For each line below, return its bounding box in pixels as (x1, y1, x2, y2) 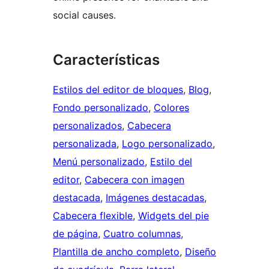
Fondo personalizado (53, 101, 148, 114)
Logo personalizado (122, 138, 213, 150)
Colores (154, 101, 189, 114)
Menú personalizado (53, 156, 145, 168)
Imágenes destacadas (106, 192, 204, 204)
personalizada (53, 138, 116, 150)
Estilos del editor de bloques (53, 83, 183, 96)
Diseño (185, 246, 216, 258)
